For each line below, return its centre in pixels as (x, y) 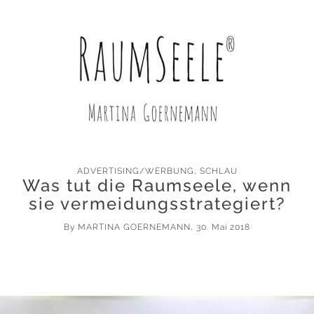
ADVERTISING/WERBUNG (135, 171)
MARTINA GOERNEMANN (134, 227)
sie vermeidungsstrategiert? (157, 204)
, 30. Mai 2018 (220, 227)
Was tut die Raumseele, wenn (157, 185)
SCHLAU (218, 171)
